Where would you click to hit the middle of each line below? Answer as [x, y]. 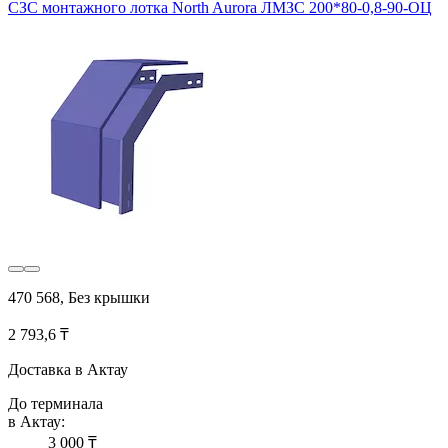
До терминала [55, 403]
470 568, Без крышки [79, 297]
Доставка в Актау [68, 369]
